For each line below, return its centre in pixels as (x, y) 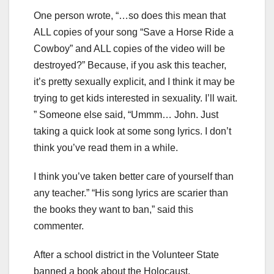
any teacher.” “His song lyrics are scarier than (131, 193)
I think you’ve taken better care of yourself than (134, 177)
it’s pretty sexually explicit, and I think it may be (134, 82)
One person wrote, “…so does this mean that (130, 16)
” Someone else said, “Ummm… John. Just (126, 115)
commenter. (59, 226)
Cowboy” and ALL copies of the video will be (129, 49)
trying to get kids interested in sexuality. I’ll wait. (135, 98)
